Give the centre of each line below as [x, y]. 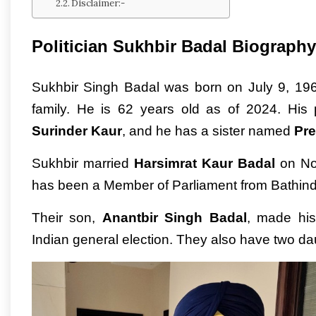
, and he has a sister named [208, 130]
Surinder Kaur [77, 130]
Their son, [67, 217]
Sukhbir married [81, 163]
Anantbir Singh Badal [174, 217]
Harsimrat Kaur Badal [202, 163]
